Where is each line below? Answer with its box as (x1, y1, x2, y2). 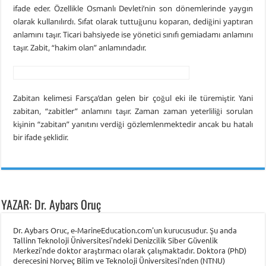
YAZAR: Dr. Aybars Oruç (1, 195, 102, 213)
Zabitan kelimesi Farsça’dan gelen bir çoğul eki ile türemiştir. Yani (13, 92, 253, 103)
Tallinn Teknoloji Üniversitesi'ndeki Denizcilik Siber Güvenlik (13, 235, 218, 245)
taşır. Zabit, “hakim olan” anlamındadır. (13, 42, 147, 53)
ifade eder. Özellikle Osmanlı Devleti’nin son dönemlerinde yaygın (13, 3, 253, 14)
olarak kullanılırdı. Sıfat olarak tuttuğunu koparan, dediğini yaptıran (13, 16, 253, 27)
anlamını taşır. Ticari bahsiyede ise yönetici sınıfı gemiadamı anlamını (13, 29, 253, 40)
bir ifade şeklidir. (13, 131, 69, 142)
